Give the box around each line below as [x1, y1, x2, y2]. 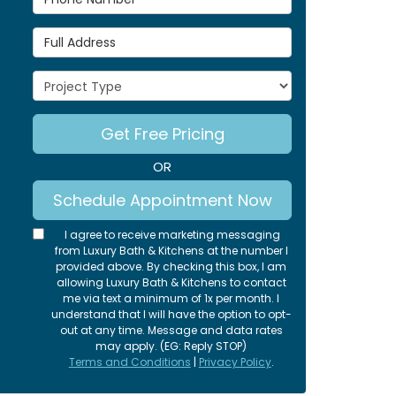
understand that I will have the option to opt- [50, 307, 292, 322]
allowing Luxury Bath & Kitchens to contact [56, 275, 286, 290]
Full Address [32, 27, 122, 45]
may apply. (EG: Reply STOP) [95, 339, 247, 354]
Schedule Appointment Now [52, 189, 272, 211]
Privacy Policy [198, 354, 271, 369]
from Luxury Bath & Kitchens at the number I [54, 243, 288, 258]
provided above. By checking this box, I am [56, 259, 287, 274]
